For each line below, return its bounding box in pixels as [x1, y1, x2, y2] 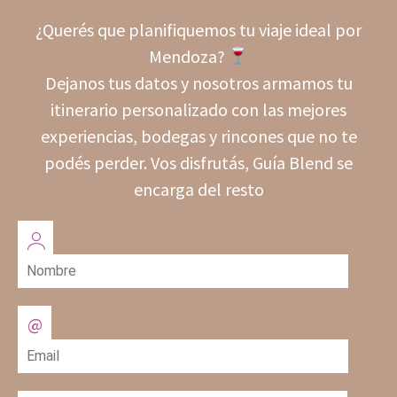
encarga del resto [133, 178, 264, 200]
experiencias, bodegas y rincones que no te [40, 125, 357, 147]
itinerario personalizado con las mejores [51, 98, 346, 121]
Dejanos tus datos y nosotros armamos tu [44, 72, 353, 94]
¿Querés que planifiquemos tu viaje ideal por [35, 19, 362, 41]
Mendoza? [148, 45, 229, 67]
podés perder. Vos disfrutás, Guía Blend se [44, 152, 353, 174]
